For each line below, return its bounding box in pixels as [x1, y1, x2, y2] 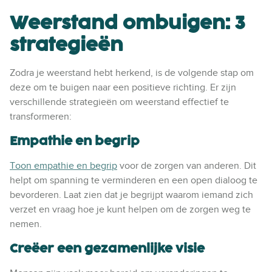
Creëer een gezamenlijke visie [10, 240, 205, 256]
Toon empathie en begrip [10, 160, 117, 171]
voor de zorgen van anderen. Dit [117, 160, 256, 171]
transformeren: [10, 110, 72, 122]
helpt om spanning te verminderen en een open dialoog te [10, 174, 257, 186]
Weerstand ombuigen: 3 [10, 11, 245, 34]
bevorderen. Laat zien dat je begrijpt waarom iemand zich [10, 189, 253, 200]
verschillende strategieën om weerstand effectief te [10, 96, 229, 107]
